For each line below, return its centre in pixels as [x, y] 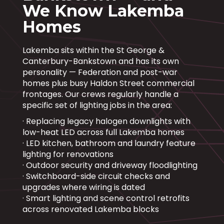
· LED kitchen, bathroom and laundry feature [109, 143]
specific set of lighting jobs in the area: [97, 105]
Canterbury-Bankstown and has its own [100, 61]
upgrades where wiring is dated [83, 187]
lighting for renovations [68, 154]
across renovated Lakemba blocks [90, 209]
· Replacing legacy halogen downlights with [106, 121]
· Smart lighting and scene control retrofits [106, 198]
